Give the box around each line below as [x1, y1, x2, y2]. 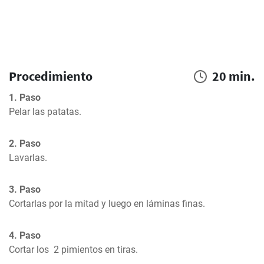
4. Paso [9, 230, 41, 241]
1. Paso [9, 92, 41, 103]
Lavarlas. [9, 152, 47, 163]
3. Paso [9, 184, 41, 195]
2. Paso [9, 138, 41, 149]
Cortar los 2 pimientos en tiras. [9, 244, 138, 255]
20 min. [212, 68, 255, 84]
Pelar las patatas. [9, 106, 81, 117]
